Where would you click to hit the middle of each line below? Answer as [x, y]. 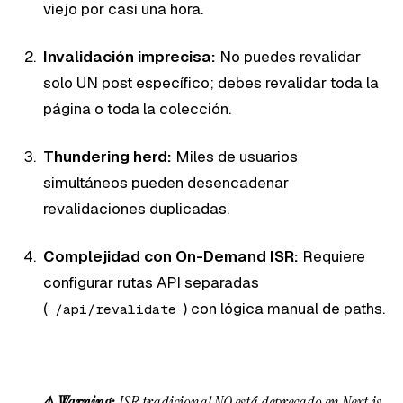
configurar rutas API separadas [151, 282]
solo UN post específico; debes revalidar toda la [211, 82]
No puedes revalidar [288, 56]
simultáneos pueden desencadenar [166, 182]
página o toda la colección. [137, 108]
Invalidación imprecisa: [130, 56]
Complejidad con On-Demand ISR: [171, 256]
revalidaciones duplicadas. [136, 208]
